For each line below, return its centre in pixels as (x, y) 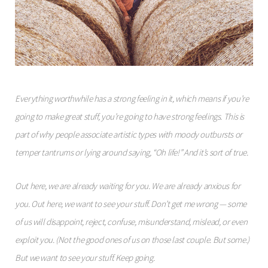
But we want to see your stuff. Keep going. (85, 258)
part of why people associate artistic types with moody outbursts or (129, 135)
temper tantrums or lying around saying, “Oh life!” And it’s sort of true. (132, 153)
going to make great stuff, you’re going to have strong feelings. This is (130, 117)
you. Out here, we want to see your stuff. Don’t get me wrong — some (131, 204)
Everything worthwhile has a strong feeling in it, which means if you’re (132, 99)
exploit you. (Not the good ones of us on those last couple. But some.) (132, 240)
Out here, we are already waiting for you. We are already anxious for (128, 186)
